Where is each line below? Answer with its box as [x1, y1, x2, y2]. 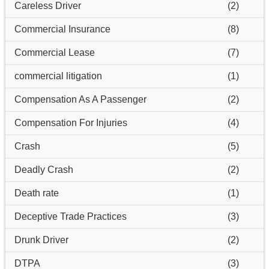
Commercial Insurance [14, 23, 110, 34]
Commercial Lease [14, 47, 95, 58]
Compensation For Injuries [14, 117, 127, 128]
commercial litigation [14, 70, 102, 81]
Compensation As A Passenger [14, 94, 147, 104]
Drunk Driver [14, 234, 68, 245]
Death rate [14, 187, 59, 198]
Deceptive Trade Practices [14, 211, 127, 222]
